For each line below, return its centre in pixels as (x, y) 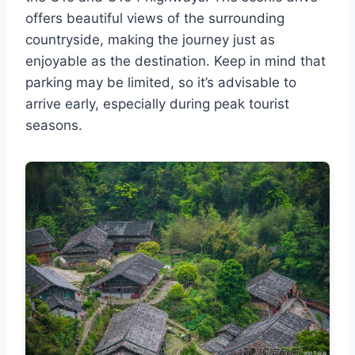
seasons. (54, 125)
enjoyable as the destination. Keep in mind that (176, 61)
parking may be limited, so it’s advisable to (161, 82)
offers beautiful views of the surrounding (155, 18)
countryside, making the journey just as (150, 39)
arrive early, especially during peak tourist (157, 103)
